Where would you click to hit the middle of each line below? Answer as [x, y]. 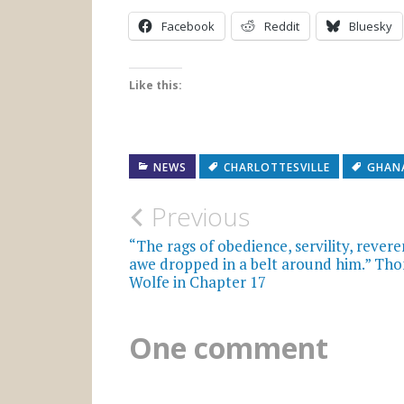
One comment [228, 348]
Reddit [281, 26]
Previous [200, 216]
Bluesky [370, 26]
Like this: [155, 85]
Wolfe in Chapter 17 [197, 281]
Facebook [188, 26]
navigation [202, 254]
